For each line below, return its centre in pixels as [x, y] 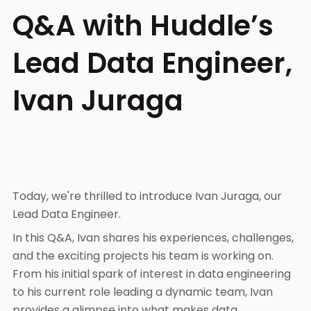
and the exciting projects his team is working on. [143, 256]
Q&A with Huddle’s [143, 26]
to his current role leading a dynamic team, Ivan [143, 292]
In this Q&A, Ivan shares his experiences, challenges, [153, 238]
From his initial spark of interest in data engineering [152, 274]
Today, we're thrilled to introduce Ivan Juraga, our [147, 196]
